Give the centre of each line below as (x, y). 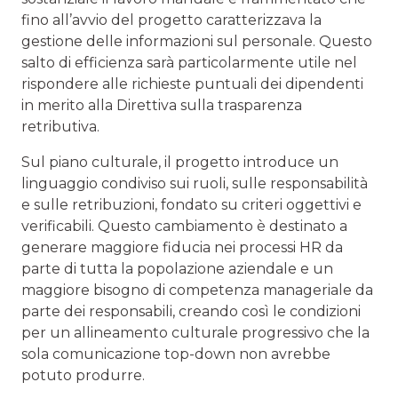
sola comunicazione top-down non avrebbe (176, 354)
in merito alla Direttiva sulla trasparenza (162, 106)
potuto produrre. (83, 376)
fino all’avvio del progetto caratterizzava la (171, 20)
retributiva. (60, 127)
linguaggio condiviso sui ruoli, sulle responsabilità (195, 184)
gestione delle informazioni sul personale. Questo (197, 42)
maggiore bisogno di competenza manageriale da (197, 291)
